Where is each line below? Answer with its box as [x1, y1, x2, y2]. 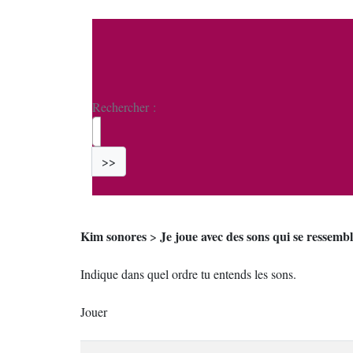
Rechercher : [92, 98, 156, 115]
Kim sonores [80, 227, 147, 245]
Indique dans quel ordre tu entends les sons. [80, 266, 296, 282]
